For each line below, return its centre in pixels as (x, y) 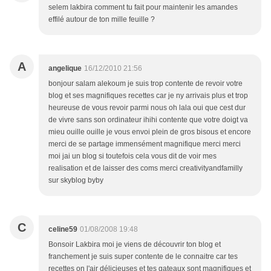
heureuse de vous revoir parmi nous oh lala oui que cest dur (147, 108)
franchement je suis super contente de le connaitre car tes (143, 257)
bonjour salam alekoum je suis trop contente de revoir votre (145, 84)
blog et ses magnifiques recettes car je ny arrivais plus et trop (148, 96)
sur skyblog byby (76, 181)
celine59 (63, 230)
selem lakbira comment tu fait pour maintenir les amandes (143, 8)
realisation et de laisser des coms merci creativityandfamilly (145, 168)
